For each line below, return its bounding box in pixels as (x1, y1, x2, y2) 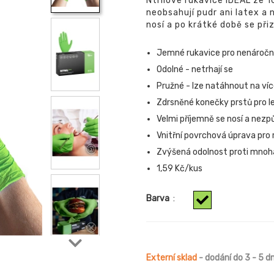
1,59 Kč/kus (157, 163, 202, 174)
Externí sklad (146, 253, 197, 263)
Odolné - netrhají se (157, 64, 233, 75)
